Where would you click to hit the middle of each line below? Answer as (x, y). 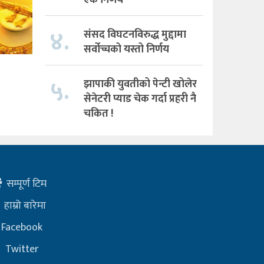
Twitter (22, 249)
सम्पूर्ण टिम (27, 184)
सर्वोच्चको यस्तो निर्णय (126, 49)
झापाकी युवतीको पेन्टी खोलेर (140, 84)
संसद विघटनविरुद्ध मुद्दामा (135, 34)
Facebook (22, 227)
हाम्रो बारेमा (25, 205)
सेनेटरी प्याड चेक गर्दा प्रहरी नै (140, 99)
